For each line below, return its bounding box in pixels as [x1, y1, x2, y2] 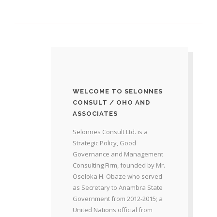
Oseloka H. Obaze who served [72, 172, 162, 181]
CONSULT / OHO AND [72, 99, 150, 106]
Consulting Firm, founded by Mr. [72, 161, 165, 170]
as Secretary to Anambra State [72, 183, 163, 192]
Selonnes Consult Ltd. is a [72, 127, 148, 136]
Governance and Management [72, 150, 163, 158]
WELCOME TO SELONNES [72, 88, 163, 95]
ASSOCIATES [72, 110, 118, 117]
